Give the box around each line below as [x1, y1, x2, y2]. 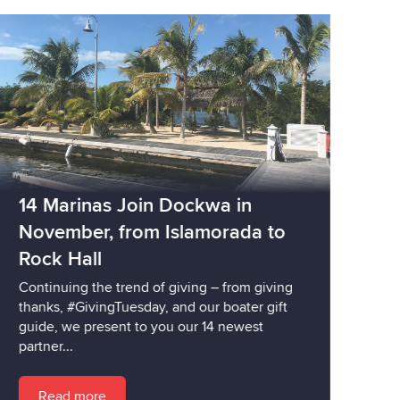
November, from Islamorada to [10, 220, 278, 245]
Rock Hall [10, 246, 94, 271]
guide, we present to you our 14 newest [10, 317, 255, 336]
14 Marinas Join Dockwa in [10, 193, 244, 218]
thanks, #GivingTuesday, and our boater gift [10, 297, 279, 316]
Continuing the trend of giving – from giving [10, 278, 285, 296]
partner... [10, 337, 65, 355]
